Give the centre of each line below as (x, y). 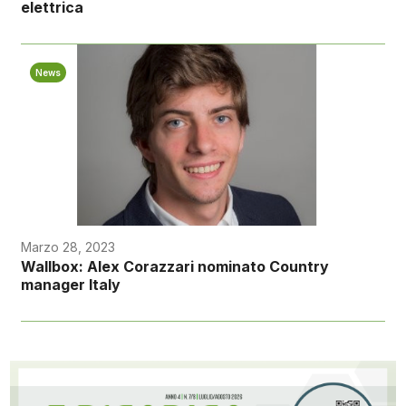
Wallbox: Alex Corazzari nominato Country (174, 267)
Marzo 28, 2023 (68, 247)
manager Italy (70, 285)
